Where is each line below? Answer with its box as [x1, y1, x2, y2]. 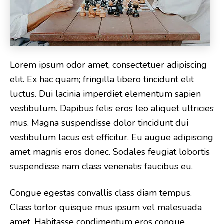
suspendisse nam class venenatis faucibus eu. [10, 160, 193, 172]
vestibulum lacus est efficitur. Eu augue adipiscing [10, 131, 213, 143]
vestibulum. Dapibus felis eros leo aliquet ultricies [10, 102, 214, 114]
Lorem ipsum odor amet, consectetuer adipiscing [10, 59, 207, 71]
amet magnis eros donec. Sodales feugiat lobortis [10, 146, 210, 158]
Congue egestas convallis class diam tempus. [10, 187, 192, 199]
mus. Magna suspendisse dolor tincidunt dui [10, 117, 188, 129]
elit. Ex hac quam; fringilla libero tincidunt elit [10, 73, 194, 85]
